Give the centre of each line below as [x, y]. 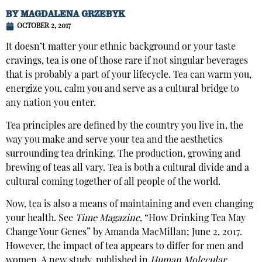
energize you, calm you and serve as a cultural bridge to [123, 90]
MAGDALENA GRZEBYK [71, 14]
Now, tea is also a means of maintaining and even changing [130, 205]
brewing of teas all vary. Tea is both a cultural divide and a [127, 168]
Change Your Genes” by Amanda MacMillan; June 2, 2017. [124, 233]
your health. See [41, 219]
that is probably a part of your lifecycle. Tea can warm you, [129, 76]
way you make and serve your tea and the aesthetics [114, 140]
